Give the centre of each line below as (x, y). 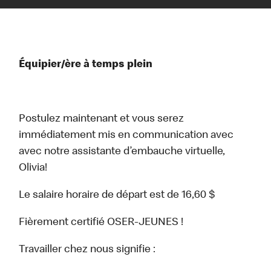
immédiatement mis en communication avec (126, 136)
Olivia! (33, 168)
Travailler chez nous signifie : (87, 250)
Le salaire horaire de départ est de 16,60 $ (117, 196)
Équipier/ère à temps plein (86, 65)
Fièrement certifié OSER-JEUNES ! (101, 223)
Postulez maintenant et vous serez (102, 119)
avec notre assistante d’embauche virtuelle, (122, 152)
